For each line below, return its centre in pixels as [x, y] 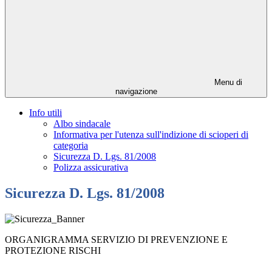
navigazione [136, 92]
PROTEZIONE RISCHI [53, 251]
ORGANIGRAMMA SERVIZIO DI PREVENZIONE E [116, 240]
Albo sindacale [82, 124]
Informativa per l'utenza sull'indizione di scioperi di [151, 135]
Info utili [46, 113]
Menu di [227, 83]
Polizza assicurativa [91, 168]
